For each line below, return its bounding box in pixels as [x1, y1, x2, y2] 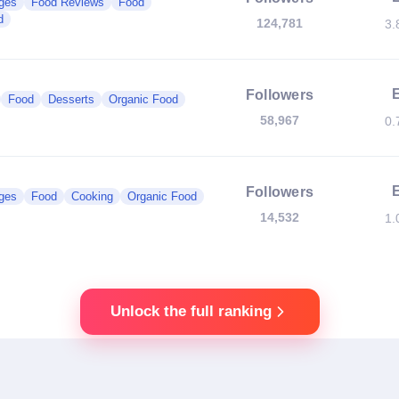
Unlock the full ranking [110, 303, 272, 320]
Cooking [71, 190, 113, 203]
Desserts [48, 93, 94, 106]
